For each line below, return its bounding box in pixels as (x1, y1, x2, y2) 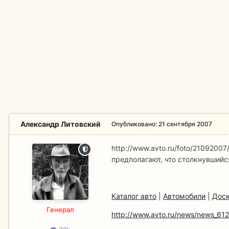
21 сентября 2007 (158, 120, 212, 128)
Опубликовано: (111, 120, 158, 128)
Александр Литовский (20, 120, 101, 129)
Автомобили (163, 192, 205, 201)
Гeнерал (47, 205, 74, 214)
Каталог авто (111, 192, 156, 201)
